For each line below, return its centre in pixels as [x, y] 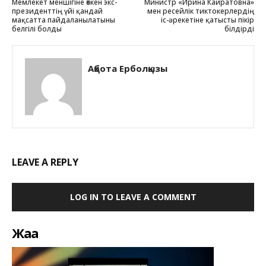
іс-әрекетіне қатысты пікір [207, 20]
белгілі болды [37, 28]
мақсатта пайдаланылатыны [64, 20]
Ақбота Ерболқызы [128, 68]
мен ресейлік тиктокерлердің [200, 11]
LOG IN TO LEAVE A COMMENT [133, 197]
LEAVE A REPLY [45, 162]
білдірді [239, 28]
